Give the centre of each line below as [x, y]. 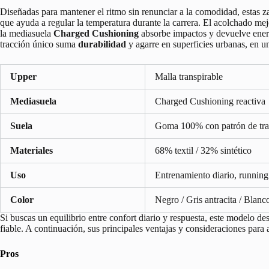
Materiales [32, 150]
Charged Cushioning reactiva [210, 101]
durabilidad [102, 44]
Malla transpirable [189, 76]
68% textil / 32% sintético [203, 150]
